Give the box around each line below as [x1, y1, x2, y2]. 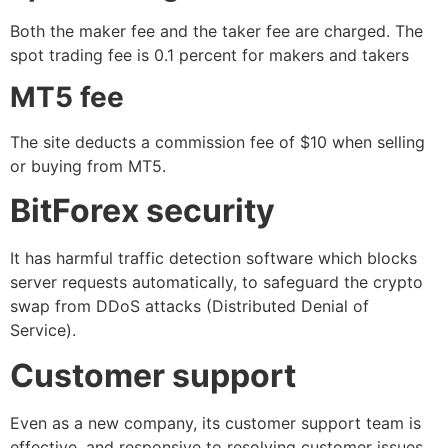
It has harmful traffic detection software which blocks [10, 248, 417, 269]
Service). [10, 320, 81, 341]
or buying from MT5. [10, 155, 171, 176]
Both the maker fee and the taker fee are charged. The [10, 20, 423, 41]
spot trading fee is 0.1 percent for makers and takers [10, 44, 409, 65]
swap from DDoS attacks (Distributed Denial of [10, 296, 369, 317]
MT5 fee [10, 79, 124, 114]
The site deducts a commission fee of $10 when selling [10, 131, 425, 152]
